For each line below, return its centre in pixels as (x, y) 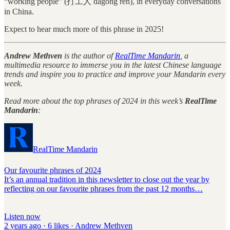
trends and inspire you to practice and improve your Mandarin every (115, 74)
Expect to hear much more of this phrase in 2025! (84, 29)
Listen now (22, 217)
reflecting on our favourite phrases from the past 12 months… (103, 189)
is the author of (89, 56)
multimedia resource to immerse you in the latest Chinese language (113, 65)
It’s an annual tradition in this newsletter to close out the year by (107, 180)
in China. (19, 12)
